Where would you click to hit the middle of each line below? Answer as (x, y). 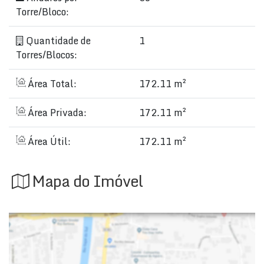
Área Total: (51, 84)
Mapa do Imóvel (87, 181)
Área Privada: (56, 113)
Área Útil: (48, 141)
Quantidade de (57, 41)
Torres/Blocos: (47, 55)
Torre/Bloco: (42, 12)
